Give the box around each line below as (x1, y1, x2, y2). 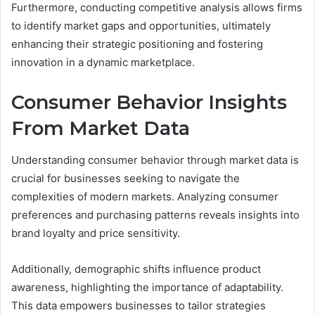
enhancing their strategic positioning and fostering (11, 37, 263, 51)
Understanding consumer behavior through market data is (11, 153, 299, 167)
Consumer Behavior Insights (11, 91, 287, 114)
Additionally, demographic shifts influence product (11, 262, 261, 276)
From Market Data (11, 117, 190, 140)
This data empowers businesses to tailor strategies (11, 298, 266, 312)
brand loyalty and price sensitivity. (11, 226, 180, 240)
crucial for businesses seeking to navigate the (11, 171, 240, 185)
